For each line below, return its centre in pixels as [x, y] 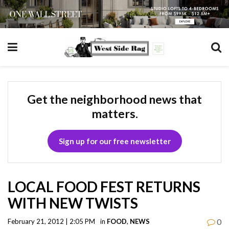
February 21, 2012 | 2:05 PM [51, 221]
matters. [114, 113]
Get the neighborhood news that [114, 99]
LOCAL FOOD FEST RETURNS [104, 186]
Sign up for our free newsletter [114, 141]
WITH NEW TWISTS [73, 203]
